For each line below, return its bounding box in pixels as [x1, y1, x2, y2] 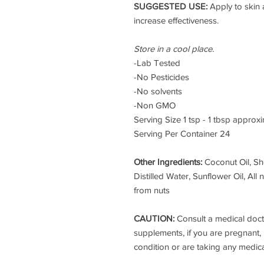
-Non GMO [134, 100, 176, 110]
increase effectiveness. [134, 15, 219, 25]
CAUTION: [134, 213, 177, 223]
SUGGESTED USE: [134, 1, 210, 11]
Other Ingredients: [134, 157, 204, 167]
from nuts [134, 185, 170, 195]
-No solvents [134, 86, 182, 96]
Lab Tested [137, 58, 180, 68]
